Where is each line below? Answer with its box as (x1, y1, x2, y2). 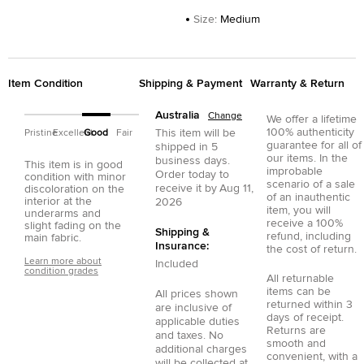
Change (208, 111, 242, 121)
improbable (266, 166, 323, 177)
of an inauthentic (266, 192, 350, 203)
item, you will (266, 205, 331, 216)
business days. (155, 155, 230, 167)
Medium (220, 14, 260, 25)
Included (155, 258, 198, 270)
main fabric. (24, 232, 81, 244)
